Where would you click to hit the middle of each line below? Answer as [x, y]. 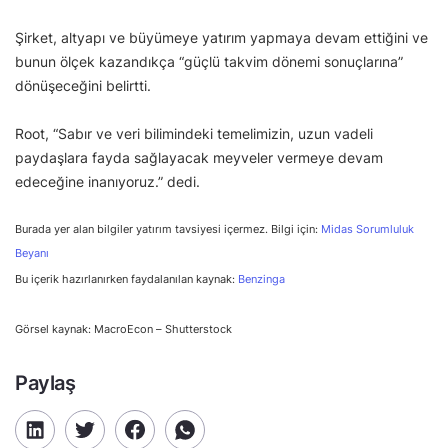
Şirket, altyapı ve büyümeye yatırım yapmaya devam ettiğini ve [221, 37]
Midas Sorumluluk [367, 229]
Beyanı [32, 253]
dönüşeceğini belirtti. [83, 85]
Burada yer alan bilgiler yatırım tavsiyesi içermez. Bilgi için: [168, 229]
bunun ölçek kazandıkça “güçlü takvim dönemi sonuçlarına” [209, 61]
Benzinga [261, 278]
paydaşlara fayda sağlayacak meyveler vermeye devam [199, 157]
